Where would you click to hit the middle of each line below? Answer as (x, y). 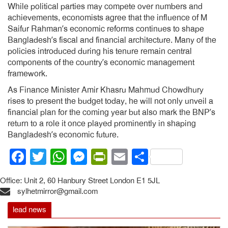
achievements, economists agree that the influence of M (107, 18)
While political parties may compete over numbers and (105, 7)
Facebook (62, 157)
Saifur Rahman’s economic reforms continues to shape (106, 29)
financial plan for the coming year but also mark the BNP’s (111, 112)
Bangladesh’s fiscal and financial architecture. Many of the (112, 40)
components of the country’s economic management (101, 63)
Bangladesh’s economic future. (63, 135)
